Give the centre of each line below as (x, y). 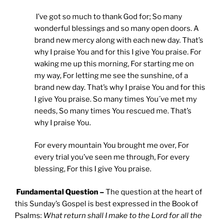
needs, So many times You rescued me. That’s (113, 111)
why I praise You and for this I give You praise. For (118, 52)
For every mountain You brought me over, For (112, 146)
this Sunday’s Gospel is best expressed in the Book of (107, 204)
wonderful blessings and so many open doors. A (117, 28)
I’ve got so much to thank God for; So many (108, 16)
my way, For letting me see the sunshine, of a (111, 75)
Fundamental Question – (61, 192)
